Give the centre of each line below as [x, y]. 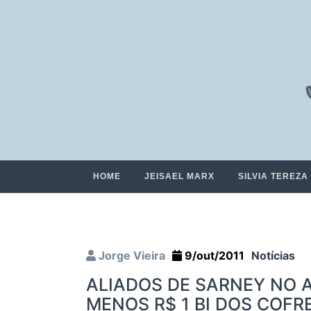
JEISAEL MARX [179, 177]
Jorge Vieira [131, 256]
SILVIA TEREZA [273, 177]
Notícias [273, 256]
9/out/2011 [213, 256]
